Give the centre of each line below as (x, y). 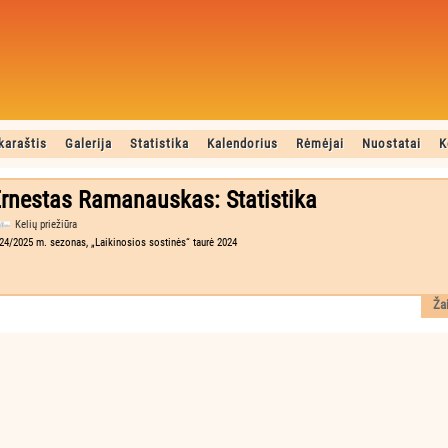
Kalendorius (242, 143)
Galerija (88, 143)
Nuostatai (391, 143)
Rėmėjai (320, 143)
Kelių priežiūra (46, 224)
